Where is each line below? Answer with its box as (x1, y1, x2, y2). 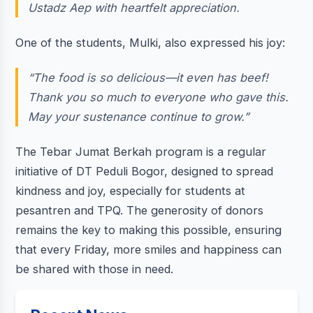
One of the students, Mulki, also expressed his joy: (15, 35, 285, 50)
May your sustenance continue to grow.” (28, 109, 249, 124)
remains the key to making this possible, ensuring (15, 222, 282, 237)
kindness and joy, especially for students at (15, 183, 245, 198)
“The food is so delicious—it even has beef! (28, 70, 269, 85)
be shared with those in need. (15, 261, 173, 276)
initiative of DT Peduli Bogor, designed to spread (15, 163, 273, 178)
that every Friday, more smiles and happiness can (15, 242, 282, 256)
